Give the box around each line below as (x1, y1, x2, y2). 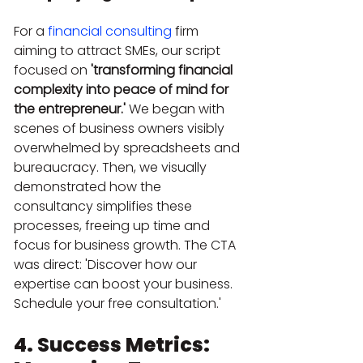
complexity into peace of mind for (14, 79, 232, 99)
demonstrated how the (14, 177, 164, 196)
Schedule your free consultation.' (14, 293, 221, 313)
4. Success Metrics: (14, 331, 214, 358)
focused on (14, 60, 91, 79)
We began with (126, 99, 228, 118)
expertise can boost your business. (14, 274, 236, 293)
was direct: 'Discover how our (14, 254, 200, 274)
